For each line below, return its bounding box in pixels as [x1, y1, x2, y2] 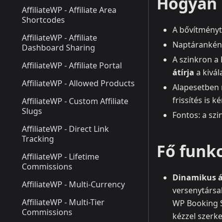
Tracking [22, 133, 54, 144]
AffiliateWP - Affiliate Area [22, 4, 116, 15]
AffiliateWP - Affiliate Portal [22, 60, 122, 71]
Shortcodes [22, 14, 65, 25]
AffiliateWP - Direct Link [22, 123, 109, 134]
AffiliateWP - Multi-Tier [22, 197, 105, 208]
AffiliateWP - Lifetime [22, 151, 99, 162]
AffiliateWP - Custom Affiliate [22, 96, 128, 107]
